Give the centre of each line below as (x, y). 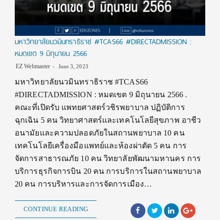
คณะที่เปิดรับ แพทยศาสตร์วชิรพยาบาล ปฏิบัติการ (100, 108)
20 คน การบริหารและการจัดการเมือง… (83, 184)
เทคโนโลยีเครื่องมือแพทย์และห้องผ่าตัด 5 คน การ (101, 146)
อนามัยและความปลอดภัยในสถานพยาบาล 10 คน (100, 133)
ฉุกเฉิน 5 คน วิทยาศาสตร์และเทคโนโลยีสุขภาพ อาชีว (108, 120)
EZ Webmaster (33, 67)
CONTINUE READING (56, 209)
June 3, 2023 (72, 67)
